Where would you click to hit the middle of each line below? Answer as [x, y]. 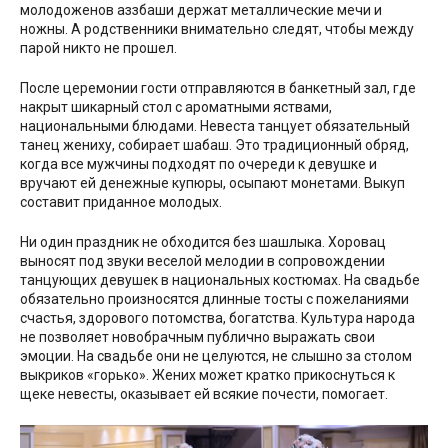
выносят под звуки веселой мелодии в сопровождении [202, 261]
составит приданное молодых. [121, 202]
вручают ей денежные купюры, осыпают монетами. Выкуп [212, 183]
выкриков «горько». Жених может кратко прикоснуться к [207, 375]
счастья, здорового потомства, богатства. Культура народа [217, 318]
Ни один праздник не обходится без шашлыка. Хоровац [203, 242]
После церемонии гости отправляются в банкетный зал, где [218, 88]
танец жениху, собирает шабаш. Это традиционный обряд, [214, 145]
